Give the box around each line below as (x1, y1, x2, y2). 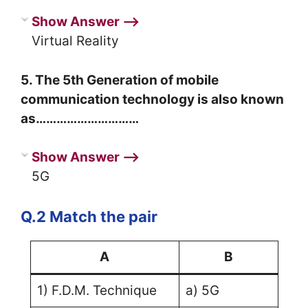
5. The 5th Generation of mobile (21, 71, 219, 88)
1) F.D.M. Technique (37, 282, 157, 298)
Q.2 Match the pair (21, 207, 157, 225)
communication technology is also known (21, 91, 284, 107)
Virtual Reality (32, 33, 119, 49)
